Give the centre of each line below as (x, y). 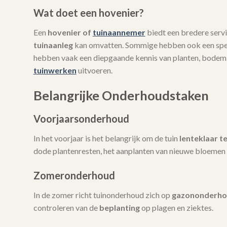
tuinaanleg (53, 45)
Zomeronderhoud (74, 176)
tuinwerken (55, 70)
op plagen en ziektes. (176, 208)
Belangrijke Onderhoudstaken (121, 95)
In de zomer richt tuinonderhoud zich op (102, 195)
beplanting (119, 208)
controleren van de (66, 208)
